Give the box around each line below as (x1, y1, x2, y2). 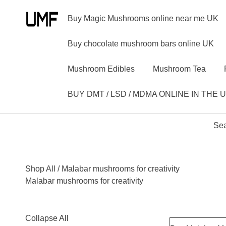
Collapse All (25, 214, 69, 222)
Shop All (25, 164, 55, 173)
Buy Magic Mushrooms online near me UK (67, 14, 218, 23)
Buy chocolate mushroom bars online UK (67, 39, 214, 48)
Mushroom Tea (152, 65, 206, 73)
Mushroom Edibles (67, 65, 135, 73)
